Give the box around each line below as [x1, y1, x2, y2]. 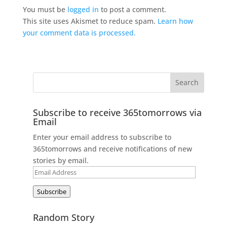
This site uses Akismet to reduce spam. [22, 16, 158, 26]
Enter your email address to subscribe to [32, 132, 171, 142]
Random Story [32, 211, 94, 223]
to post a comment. [98, 4, 166, 14]
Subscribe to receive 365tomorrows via [32, 106, 202, 119]
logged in [67, 4, 99, 14]
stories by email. [32, 155, 89, 165]
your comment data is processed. [22, 27, 136, 37]
